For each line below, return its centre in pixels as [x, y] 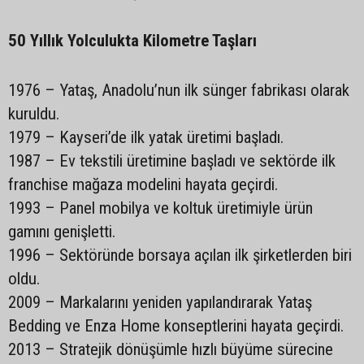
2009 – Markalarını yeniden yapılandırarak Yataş [160, 302]
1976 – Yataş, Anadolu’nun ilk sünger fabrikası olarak [179, 90]
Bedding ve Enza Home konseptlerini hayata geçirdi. [176, 326]
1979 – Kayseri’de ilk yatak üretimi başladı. [146, 137]
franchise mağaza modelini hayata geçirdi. [143, 184]
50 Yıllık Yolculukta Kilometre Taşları [134, 41]
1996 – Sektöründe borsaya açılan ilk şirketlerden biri [180, 255]
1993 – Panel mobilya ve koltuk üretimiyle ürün [160, 208]
